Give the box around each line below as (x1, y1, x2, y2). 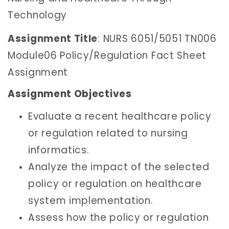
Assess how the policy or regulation (28, 210, 209, 224)
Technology (8, 8, 67, 22)
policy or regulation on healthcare (28, 176, 202, 191)
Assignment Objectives (8, 87, 132, 101)
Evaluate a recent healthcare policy (28, 109, 212, 123)
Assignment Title (8, 31, 98, 45)
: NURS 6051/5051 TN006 (98, 31, 217, 45)
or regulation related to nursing (28, 126, 188, 140)
